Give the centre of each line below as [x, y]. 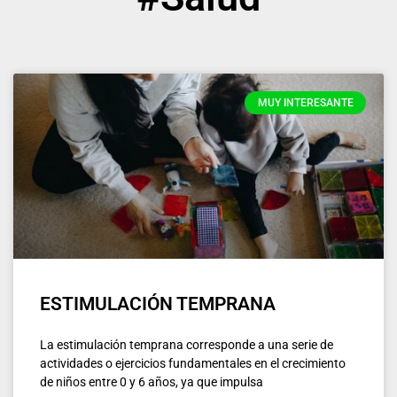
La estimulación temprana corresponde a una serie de [187, 344]
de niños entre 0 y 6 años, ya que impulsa [152, 381]
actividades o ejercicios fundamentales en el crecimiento [193, 363]
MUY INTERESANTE [305, 102]
